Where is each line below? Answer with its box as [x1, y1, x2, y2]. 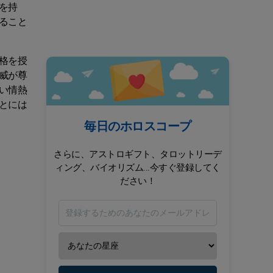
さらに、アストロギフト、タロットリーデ [54, 147, 222, 161]
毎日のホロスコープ [84, 118, 191, 135]
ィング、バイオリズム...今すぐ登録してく [55, 161, 221, 174]
